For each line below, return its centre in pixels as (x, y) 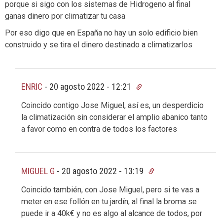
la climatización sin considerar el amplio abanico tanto (114, 117)
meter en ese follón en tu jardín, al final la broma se (109, 202)
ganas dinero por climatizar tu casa (65, 16)
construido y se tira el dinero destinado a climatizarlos (99, 44)
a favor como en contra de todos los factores (99, 129)
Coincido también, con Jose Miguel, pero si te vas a (110, 190)
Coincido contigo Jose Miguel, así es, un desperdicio (112, 105)
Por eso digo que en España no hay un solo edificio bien (101, 33)
